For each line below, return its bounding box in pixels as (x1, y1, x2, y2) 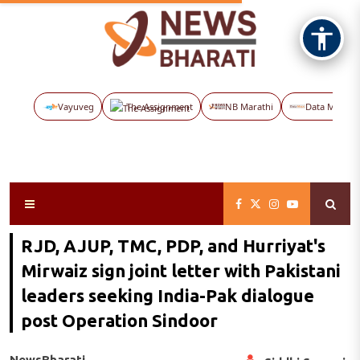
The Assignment (126, 100, 193, 112)
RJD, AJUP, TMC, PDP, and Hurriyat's (21, 235, 325, 256)
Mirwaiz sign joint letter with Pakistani (21, 260, 341, 280)
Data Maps (305, 100, 350, 112)
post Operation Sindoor (21, 310, 218, 330)
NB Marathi (225, 100, 273, 112)
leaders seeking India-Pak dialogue (21, 285, 314, 305)
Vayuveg (58, 100, 94, 112)
